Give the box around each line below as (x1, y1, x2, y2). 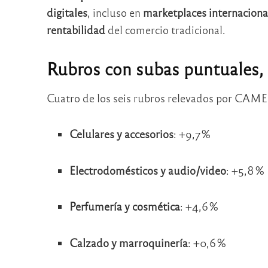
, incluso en (87, 5, 143, 19)
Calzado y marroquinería (69, 235, 188, 249)
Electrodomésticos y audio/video (69, 163, 227, 177)
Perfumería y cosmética (69, 199, 181, 214)
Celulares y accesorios (69, 127, 174, 141)
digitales (46, 5, 87, 19)
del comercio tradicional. (105, 22, 226, 36)
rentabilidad (46, 22, 105, 36)
